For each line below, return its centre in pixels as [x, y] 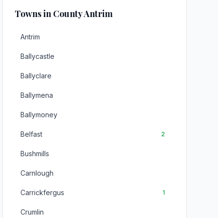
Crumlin [32, 212]
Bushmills [35, 154]
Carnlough [37, 173]
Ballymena [37, 95]
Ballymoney [39, 115]
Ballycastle [38, 56]
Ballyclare [36, 76]
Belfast [32, 134]
